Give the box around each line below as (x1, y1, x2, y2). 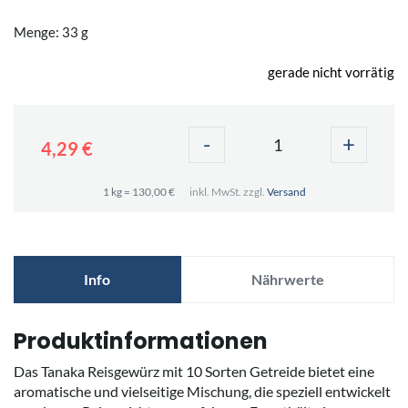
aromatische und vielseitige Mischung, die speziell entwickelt (14, 382, 391, 400)
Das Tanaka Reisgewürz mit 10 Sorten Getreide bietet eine (14, 362, 374, 380)
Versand (266, 185, 306, 199)
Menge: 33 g (14, 24, 88, 40)
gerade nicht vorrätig (268, 64, 394, 80)
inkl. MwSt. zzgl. (189, 185, 267, 199)
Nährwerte (250, 270, 324, 288)
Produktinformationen (14, 326, 268, 356)
